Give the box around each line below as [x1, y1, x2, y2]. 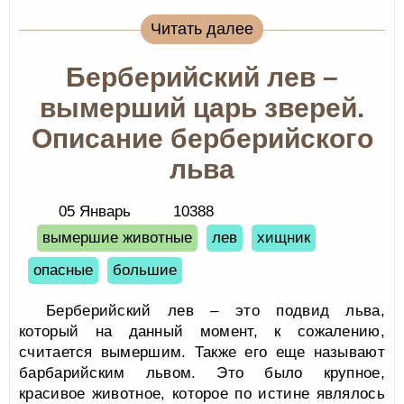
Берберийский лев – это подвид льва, [46, 302, 385, 319]
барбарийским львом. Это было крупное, [19, 364, 385, 381]
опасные [33, 262, 93, 279]
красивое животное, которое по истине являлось [19, 385, 385, 402]
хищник [257, 229, 310, 246]
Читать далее [151, 20, 253, 38]
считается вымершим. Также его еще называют [19, 344, 385, 361]
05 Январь [59, 203, 131, 220]
